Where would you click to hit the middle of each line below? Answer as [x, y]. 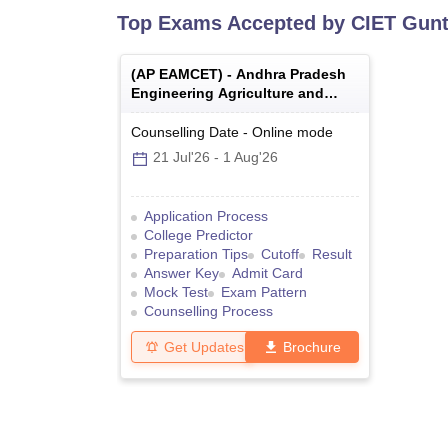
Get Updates [204, 346]
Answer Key [181, 273]
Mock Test [176, 292]
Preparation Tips [196, 254]
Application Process [206, 216]
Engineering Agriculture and [227, 93]
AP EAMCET [177, 74]
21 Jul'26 [181, 157]
